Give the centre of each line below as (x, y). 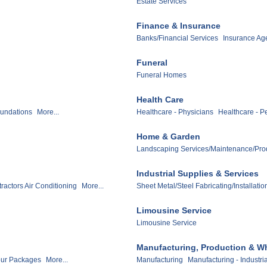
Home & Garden (168, 136)
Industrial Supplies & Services (198, 173)
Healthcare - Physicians (175, 112)
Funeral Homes (162, 75)
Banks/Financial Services (177, 38)
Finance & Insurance (178, 26)
